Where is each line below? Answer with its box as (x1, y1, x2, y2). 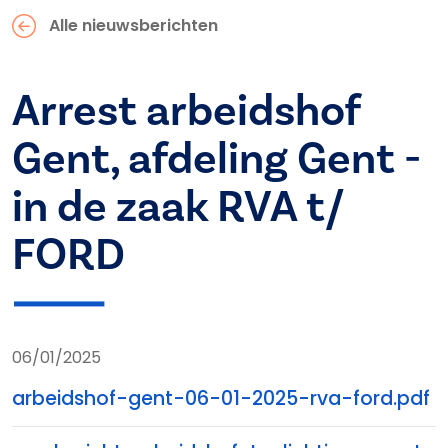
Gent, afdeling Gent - (12, 131, 421, 188)
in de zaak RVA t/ (12, 179, 345, 236)
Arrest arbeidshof (12, 83, 360, 140)
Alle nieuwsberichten (48, 14, 218, 37)
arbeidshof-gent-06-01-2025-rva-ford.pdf (12, 384, 430, 412)
